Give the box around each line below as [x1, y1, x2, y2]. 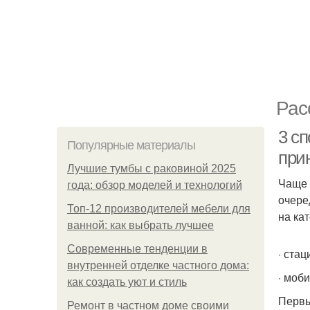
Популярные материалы [67, 138, 195, 152]
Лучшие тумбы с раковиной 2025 [67, 163, 236, 174]
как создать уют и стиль [67, 276, 187, 288]
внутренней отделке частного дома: [67, 259, 249, 271]
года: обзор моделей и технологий [67, 179, 242, 191]
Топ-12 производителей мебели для [67, 203, 250, 215]
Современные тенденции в [67, 243, 208, 255]
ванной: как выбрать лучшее [67, 219, 214, 231]
